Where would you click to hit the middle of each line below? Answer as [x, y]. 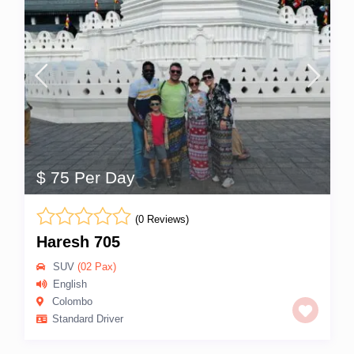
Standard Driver [87, 319]
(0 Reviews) [162, 220]
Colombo [72, 302]
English [70, 284]
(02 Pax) [95, 267]
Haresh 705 [78, 242]
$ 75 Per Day [85, 178]
